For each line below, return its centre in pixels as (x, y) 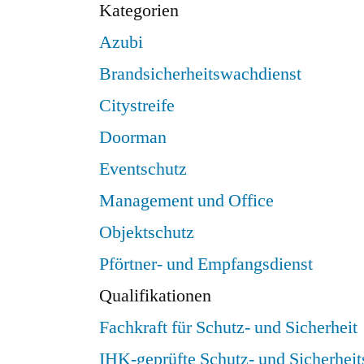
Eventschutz (143, 169)
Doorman (133, 137)
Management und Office (186, 200)
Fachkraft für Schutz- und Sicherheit (228, 327)
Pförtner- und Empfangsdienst (206, 264)
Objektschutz (147, 232)
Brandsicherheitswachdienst (200, 74)
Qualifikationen (155, 295)
